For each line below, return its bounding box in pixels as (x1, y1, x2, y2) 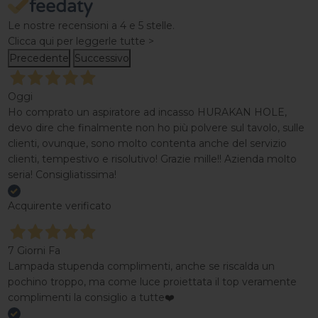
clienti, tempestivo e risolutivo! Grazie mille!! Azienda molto (7, 152, 297, 165)
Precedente (9, 51, 69, 65)
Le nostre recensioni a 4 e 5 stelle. (7, 18, 175, 32)
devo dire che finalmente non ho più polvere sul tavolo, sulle (7, 121, 305, 134)
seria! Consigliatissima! (7, 168, 116, 181)
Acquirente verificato (7, 199, 111, 212)
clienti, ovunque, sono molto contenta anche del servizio (7, 136, 287, 150)
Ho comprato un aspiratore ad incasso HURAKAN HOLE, (7, 105, 287, 119)
